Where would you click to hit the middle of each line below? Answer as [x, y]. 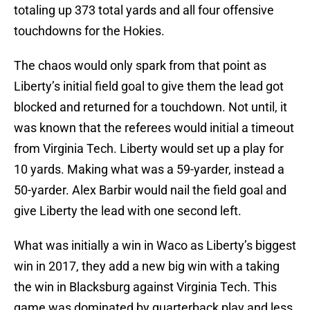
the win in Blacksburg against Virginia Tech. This [145, 287]
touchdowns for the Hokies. [89, 31]
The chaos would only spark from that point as [140, 66]
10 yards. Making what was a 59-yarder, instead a [149, 170]
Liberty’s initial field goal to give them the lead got [149, 86]
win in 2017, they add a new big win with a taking [147, 266]
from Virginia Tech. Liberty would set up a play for [149, 149]
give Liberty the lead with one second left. [128, 211]
